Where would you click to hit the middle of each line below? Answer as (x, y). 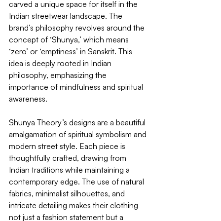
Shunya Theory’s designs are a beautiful (78, 122)
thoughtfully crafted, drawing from (69, 158)
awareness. (28, 99)
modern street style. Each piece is (68, 146)
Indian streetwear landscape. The (67, 16)
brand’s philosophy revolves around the (78, 28)
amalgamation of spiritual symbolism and (79, 134)
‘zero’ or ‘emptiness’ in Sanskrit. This (72, 51)
